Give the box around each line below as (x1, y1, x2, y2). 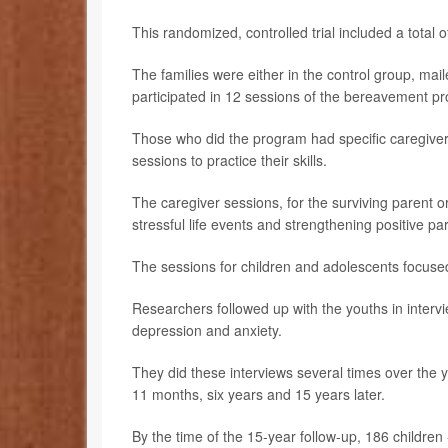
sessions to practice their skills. (132, 149, 327, 170)
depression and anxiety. (132, 319, 282, 340)
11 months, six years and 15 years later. (132, 383, 385, 404)
